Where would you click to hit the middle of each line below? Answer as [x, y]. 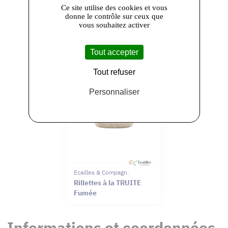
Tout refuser [114, 72]
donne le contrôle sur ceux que [114, 16]
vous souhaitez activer [114, 25]
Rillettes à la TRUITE [108, 182]
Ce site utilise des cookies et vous [114, 7]
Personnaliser [114, 92]
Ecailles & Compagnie [103, 172]
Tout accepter [114, 52]
